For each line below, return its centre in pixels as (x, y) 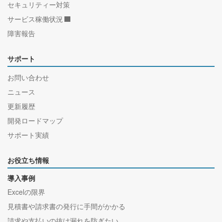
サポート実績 (28, 135)
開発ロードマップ (35, 121)
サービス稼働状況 (35, 19)
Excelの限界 (26, 192)
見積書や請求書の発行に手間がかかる (66, 206)
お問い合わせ (28, 78)
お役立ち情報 (28, 161)
